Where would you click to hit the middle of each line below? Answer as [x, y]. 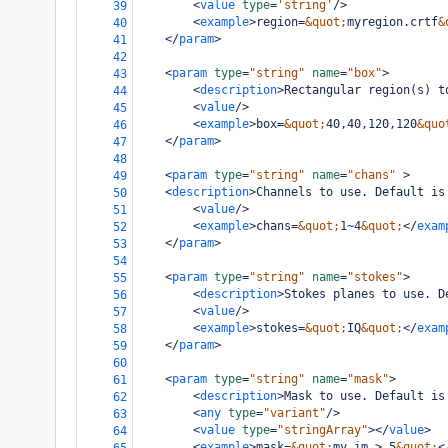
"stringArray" [322, 430]
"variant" [294, 413]
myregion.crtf [392, 22]
